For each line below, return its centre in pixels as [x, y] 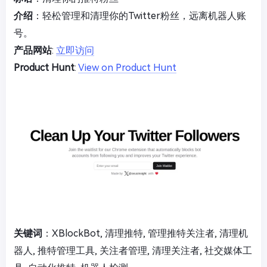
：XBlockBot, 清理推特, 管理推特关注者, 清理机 [145, 233]
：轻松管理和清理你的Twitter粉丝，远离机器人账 [139, 16]
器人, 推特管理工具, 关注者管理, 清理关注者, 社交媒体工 [133, 251]
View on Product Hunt [127, 68]
